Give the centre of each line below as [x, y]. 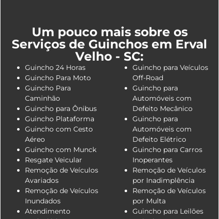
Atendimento [48, 211]
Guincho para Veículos [170, 67]
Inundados [43, 201]
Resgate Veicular [54, 160]
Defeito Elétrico [159, 139]
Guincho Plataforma [60, 119]
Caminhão [43, 98]
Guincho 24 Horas [55, 67]
